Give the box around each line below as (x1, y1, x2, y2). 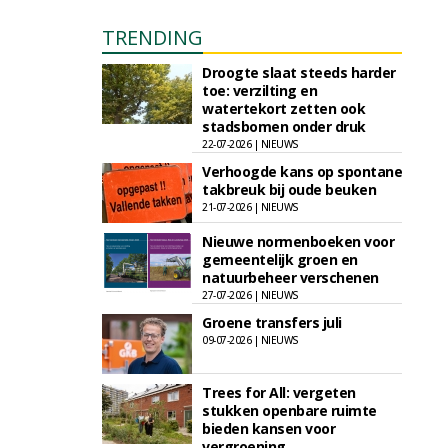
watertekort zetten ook (202, 99, 365, 118)
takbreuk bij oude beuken (202, 180, 376, 199)
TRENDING (102, 24, 203, 51)
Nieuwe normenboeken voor (202, 232, 394, 251)
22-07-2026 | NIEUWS (202, 137, 299, 151)
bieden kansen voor (202, 419, 335, 438)
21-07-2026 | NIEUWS (202, 200, 299, 214)
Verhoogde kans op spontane (202, 162, 402, 181)
